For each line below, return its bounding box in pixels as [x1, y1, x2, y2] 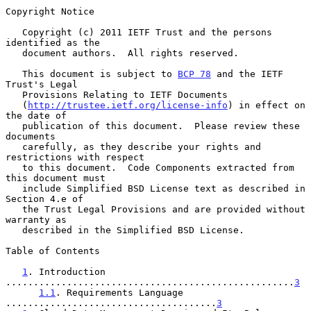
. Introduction [28, 266, 106, 277]
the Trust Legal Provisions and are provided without [6, 203, 22, 215]
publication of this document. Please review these [6, 120, 22, 131]
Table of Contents [6, 245, 100, 256]
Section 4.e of [6, 193, 83, 204]
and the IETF [211, 68, 283, 79]
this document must [6, 172, 106, 183]
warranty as [6, 214, 67, 225]
